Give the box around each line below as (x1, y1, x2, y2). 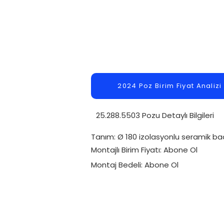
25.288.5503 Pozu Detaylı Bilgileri (96, 110, 214, 120)
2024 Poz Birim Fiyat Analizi (117, 81, 222, 90)
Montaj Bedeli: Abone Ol (91, 159, 178, 170)
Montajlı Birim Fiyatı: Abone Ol (91, 144, 197, 155)
